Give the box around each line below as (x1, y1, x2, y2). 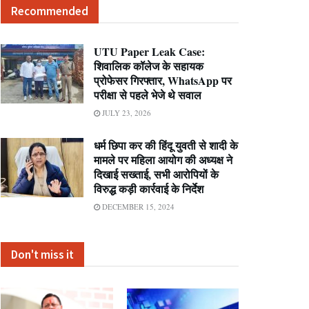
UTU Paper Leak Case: (94, 43, 205, 59)
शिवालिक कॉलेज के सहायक (94, 58, 203, 74)
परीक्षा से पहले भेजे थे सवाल (94, 87, 201, 103)
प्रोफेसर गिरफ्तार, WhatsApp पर (94, 72, 232, 88)
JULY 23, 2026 (100, 108, 151, 118)
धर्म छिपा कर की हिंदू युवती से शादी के (94, 137, 238, 153)
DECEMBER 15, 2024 (100, 201, 175, 212)
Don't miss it (11, 247, 74, 262)
